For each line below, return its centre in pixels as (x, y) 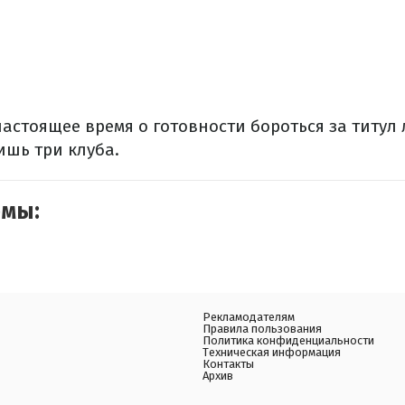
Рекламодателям (249, 317)
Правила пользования (262, 329)
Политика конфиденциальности (288, 340)
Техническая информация (272, 352)
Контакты (228, 364)
